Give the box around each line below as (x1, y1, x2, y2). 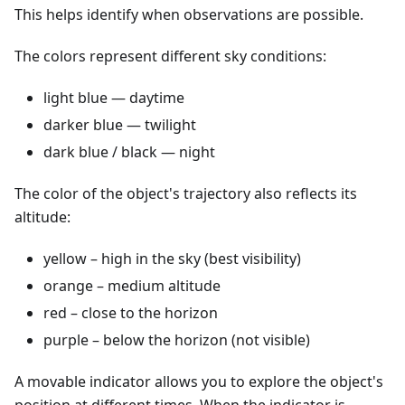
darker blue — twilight (43, 115, 196, 136)
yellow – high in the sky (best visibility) (43, 249, 301, 269)
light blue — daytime (43, 88, 184, 108)
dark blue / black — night (43, 142, 215, 163)
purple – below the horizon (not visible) (43, 330, 310, 351)
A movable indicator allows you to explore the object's (14, 372, 383, 392)
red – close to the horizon (43, 303, 218, 324)
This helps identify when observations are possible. (14, 5, 363, 25)
